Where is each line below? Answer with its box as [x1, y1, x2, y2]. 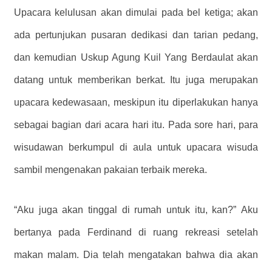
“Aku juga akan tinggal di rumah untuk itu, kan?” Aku [14, 205, 258, 216]
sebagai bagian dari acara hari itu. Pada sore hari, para [14, 120, 258, 131]
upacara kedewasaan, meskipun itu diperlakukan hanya [14, 97, 258, 108]
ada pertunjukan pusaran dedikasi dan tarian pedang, [14, 30, 258, 41]
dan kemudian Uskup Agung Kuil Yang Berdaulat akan [14, 52, 258, 63]
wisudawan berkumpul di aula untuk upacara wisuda [14, 142, 258, 153]
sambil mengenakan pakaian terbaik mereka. [14, 165, 207, 175]
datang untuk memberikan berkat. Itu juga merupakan [14, 75, 258, 86]
